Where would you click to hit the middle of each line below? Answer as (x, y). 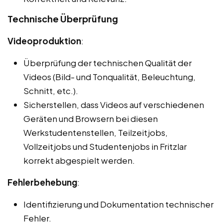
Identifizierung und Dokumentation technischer (118, 204)
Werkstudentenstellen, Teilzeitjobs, (96, 133)
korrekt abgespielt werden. (79, 161)
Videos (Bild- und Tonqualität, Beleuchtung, (110, 77)
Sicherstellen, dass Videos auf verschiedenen (114, 105)
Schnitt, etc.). (51, 91)
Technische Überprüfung (63, 19)
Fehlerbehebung (42, 182)
